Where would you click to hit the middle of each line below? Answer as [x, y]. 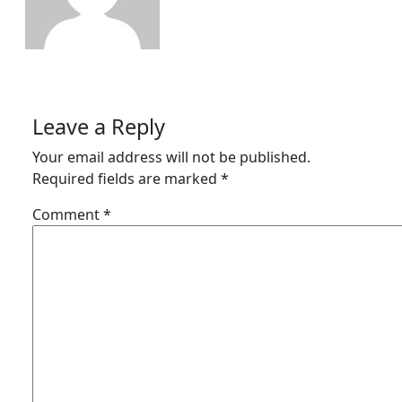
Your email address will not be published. [171, 157]
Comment [68, 214]
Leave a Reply [99, 127]
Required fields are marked [127, 179]
